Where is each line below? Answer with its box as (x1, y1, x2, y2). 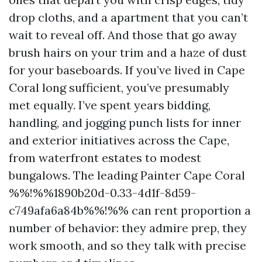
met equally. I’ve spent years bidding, (9, 98, 211, 112)
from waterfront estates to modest (9, 150, 201, 165)
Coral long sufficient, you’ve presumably (9, 80, 229, 95)
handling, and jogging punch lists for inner (9, 115, 241, 130)
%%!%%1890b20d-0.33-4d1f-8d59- (9, 185, 196, 200)
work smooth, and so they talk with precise (9, 238, 246, 253)
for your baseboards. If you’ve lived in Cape (9, 63, 245, 77)
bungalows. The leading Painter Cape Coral (9, 168, 245, 182)
